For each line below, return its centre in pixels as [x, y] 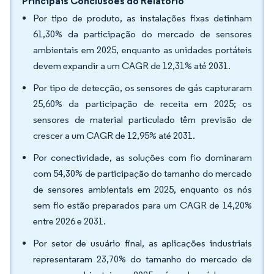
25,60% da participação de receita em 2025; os [143, 104]
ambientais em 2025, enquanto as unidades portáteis [143, 50]
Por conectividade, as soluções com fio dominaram [143, 157]
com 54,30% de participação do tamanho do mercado [143, 173]
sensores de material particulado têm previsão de [143, 120]
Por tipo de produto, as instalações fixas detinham [143, 18]
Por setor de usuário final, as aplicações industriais [143, 243]
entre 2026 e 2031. [69, 221]
